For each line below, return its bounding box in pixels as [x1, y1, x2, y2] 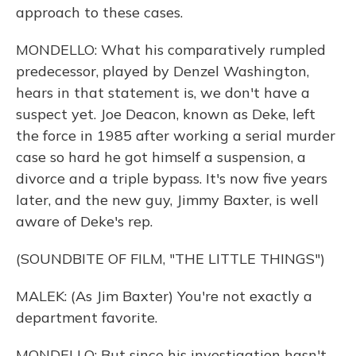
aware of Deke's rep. [16, 212, 153, 230]
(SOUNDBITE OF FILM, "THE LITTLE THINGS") [16, 250, 325, 268]
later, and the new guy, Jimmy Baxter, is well [16, 191, 319, 209]
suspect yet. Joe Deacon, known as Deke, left [16, 105, 315, 123]
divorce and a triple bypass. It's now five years [16, 169, 327, 188]
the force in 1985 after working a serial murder [16, 126, 335, 145]
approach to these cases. [16, 3, 183, 21]
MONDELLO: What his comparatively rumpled [16, 41, 326, 59]
